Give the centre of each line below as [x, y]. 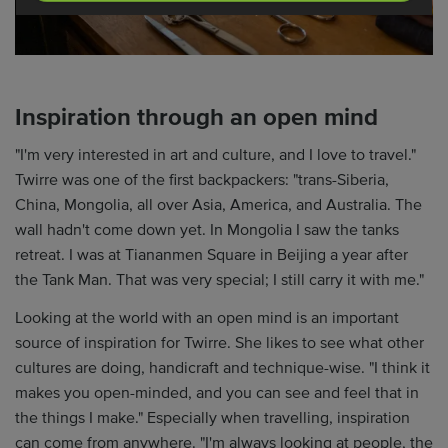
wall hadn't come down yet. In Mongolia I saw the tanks [207, 230]
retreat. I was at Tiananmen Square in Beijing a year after [211, 255]
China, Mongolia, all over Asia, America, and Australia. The [218, 205]
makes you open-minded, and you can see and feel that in [217, 392]
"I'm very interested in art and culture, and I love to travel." [215, 155]
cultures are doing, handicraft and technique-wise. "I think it [222, 367]
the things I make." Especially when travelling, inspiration [212, 417]
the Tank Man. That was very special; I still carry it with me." [219, 280]
